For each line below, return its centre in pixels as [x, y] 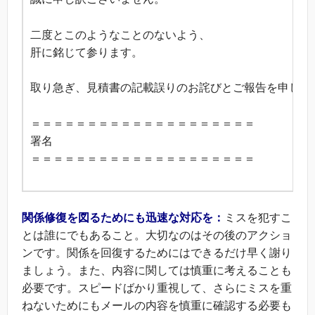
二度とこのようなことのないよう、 [120, 34]
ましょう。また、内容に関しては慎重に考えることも [157, 270]
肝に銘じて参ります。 [86, 52]
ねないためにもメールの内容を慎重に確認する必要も [157, 305]
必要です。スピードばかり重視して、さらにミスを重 [157, 288]
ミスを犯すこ [258, 217]
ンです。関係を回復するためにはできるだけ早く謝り [157, 252]
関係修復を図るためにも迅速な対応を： [123, 217]
